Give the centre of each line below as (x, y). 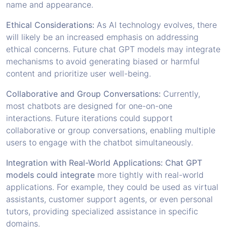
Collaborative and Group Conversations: (83, 93)
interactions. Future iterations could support (89, 118)
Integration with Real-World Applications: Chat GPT (104, 162)
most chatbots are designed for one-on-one (89, 106)
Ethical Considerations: (51, 25)
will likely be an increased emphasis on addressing (102, 37)
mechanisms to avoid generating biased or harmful (103, 61)
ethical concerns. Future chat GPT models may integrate (113, 49)
